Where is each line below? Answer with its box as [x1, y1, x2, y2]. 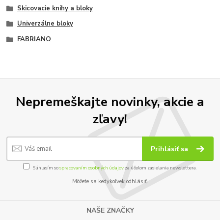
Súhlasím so [33, 165, 59, 171]
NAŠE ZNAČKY [86, 205, 134, 215]
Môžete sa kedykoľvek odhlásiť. [72, 178, 148, 186]
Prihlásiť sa [151, 144, 191, 154]
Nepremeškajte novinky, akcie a [16, 93, 204, 111]
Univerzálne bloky [17, 19, 73, 28]
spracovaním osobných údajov [59, 165, 124, 171]
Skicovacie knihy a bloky [17, 3, 93, 13]
